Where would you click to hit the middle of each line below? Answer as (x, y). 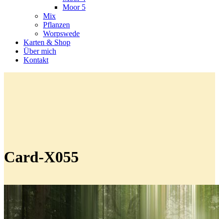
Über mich (40, 51)
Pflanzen (56, 25)
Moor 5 (74, 7)
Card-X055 (41, 157)
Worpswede (61, 33)
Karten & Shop (47, 42)
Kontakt (36, 60)
